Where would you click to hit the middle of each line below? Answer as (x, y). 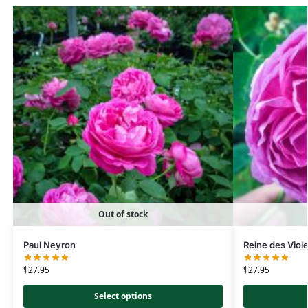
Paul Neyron (49, 245)
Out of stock (123, 214)
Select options (123, 296)
